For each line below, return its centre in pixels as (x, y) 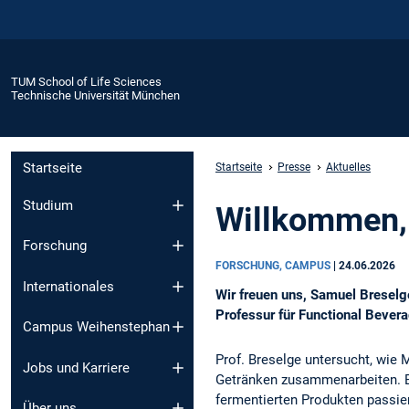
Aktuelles (348, 167)
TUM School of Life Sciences (86, 81)
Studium (48, 205)
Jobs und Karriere (76, 367)
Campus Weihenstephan (96, 327)
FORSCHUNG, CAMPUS (274, 265)
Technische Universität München (95, 95)
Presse (294, 167)
